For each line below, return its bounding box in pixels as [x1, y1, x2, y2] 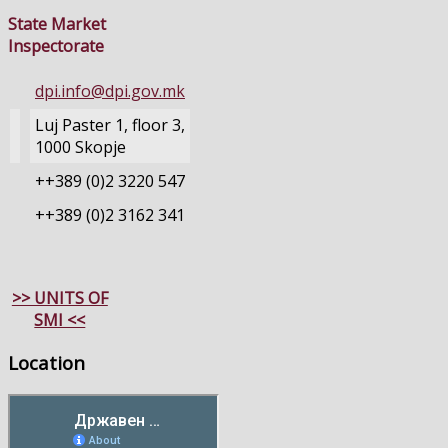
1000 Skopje [35, 136, 126, 159]
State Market [8, 13, 106, 36]
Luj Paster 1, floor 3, [35, 114, 185, 137]
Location [8, 349, 85, 375]
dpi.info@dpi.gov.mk [35, 80, 185, 103]
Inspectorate [8, 35, 104, 58]
